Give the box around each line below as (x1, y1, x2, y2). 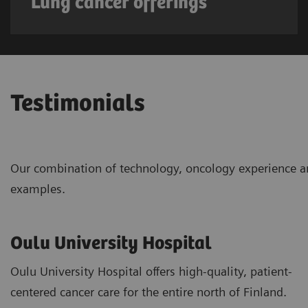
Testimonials (10, 91, 145, 118)
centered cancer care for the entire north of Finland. (10, 285, 287, 300)
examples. (10, 181, 65, 197)
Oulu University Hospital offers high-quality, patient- (10, 264, 292, 279)
